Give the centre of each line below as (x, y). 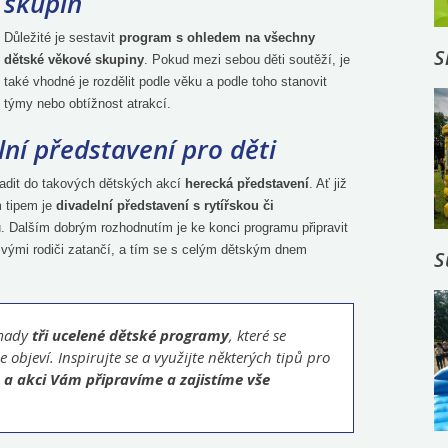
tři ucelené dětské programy (130, 335)
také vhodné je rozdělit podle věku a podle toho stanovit (165, 81)
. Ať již (328, 183)
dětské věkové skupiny (74, 59)
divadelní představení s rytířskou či (165, 205)
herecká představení (247, 183)
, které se (257, 335)
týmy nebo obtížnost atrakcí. (87, 103)
